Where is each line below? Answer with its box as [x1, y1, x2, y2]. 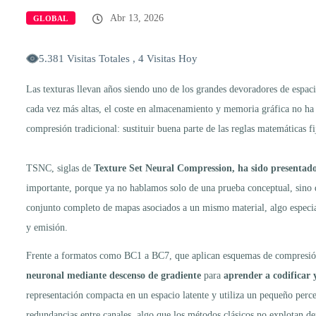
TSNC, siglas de [26, 162, 91, 174]
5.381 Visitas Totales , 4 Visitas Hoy [39, 52, 197, 64]
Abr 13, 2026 [107, 12, 164, 23]
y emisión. [26, 221, 68, 233]
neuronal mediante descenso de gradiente [26, 269, 201, 281]
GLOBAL [33, 13, 68, 23]
